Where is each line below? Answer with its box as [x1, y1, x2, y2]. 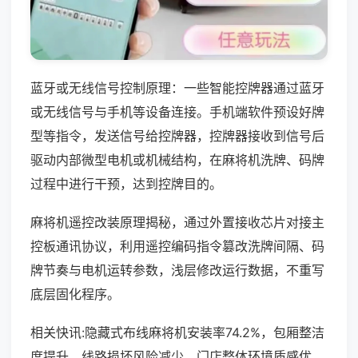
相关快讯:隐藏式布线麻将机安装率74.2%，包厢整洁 [30, 324, 324, 340]
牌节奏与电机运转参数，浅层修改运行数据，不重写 [30, 261, 324, 278]
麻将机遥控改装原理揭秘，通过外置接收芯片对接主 [30, 213, 324, 230]
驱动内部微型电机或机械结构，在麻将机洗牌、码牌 [30, 151, 324, 168]
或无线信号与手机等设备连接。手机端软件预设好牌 [30, 103, 324, 120]
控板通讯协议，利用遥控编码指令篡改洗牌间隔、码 [30, 237, 324, 254]
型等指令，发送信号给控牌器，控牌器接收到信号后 [30, 127, 324, 144]
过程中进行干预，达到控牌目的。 [30, 175, 222, 192]
